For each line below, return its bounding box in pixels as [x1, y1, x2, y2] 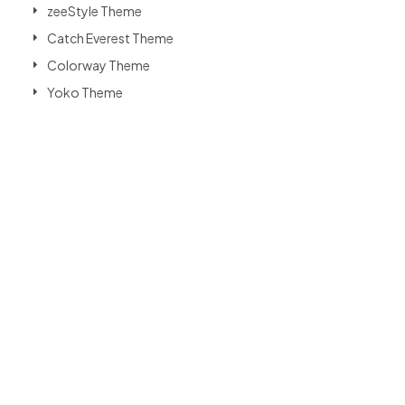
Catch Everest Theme [46, 30, 174, 46]
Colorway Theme [46, 57, 150, 73]
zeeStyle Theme [46, 3, 142, 19]
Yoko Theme [46, 84, 123, 100]
